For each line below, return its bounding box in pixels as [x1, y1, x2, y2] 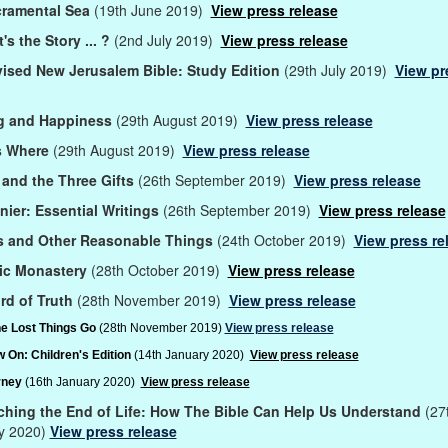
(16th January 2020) [24, 374, 138, 389]
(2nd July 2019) [113, 29, 221, 50]
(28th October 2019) [90, 259, 228, 280]
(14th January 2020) [133, 347, 250, 362]
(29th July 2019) [283, 59, 395, 80]
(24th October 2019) [216, 229, 354, 250]
